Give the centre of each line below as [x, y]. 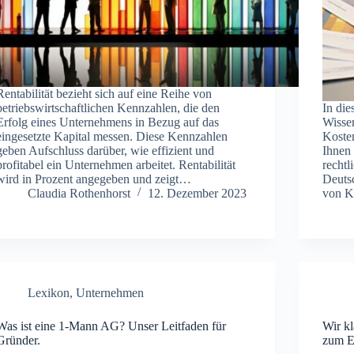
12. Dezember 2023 [198, 193]
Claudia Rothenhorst [79, 193]
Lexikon [49, 292]
